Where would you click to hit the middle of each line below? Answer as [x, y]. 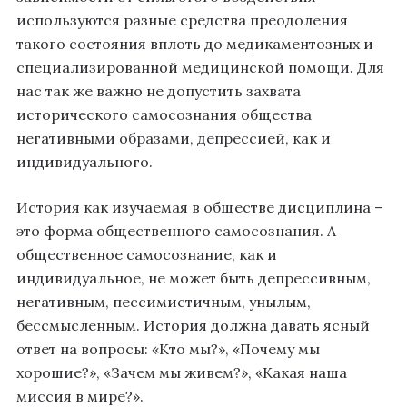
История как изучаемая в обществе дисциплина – [199, 208]
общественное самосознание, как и [147, 255]
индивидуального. [84, 162]
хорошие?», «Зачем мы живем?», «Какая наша [182, 373]
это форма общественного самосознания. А [176, 231]
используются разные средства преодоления [182, 20]
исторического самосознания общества [164, 115]
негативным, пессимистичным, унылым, [164, 302]
